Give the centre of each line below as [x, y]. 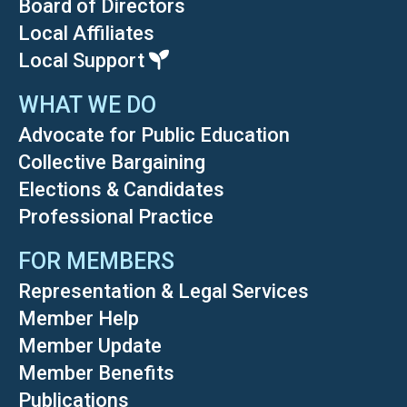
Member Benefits [96, 373]
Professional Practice [116, 217]
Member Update [90, 346]
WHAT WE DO [87, 105]
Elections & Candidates [121, 190]
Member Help [79, 319]
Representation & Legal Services [164, 292]
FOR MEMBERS [96, 262]
